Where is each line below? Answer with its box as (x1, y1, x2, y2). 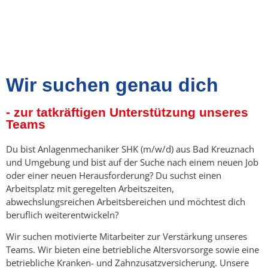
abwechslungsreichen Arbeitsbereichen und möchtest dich (6, 196, 245, 208)
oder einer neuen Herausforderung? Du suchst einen (6, 169, 221, 181)
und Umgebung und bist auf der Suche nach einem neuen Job (6, 156, 258, 168)
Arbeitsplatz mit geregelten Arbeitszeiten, (6, 182, 174, 194)
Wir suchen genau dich (6, 74, 218, 96)
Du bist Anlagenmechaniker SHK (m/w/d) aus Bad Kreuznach (6, 143, 254, 155)
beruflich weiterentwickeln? (6, 209, 118, 221)
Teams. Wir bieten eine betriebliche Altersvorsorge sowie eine (6, 243, 259, 256)
